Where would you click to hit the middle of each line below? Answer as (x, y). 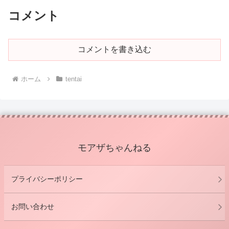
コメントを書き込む (114, 49)
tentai (73, 79)
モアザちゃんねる (114, 147)
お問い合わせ (33, 206)
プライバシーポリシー (47, 179)
